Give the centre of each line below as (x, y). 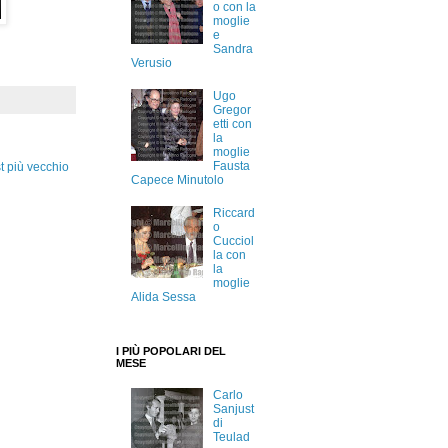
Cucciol (233, 241)
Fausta (231, 165)
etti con (232, 123)
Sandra (232, 48)
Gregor (231, 109)
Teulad (231, 437)
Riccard (233, 213)
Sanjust (233, 409)
